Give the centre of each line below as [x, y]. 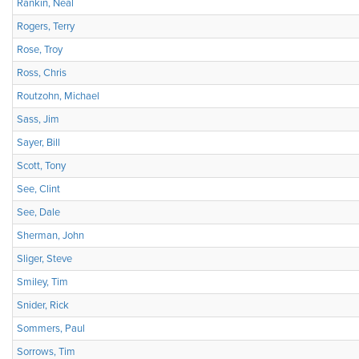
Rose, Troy [40, 50]
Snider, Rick [43, 305]
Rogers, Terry [46, 26]
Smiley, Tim [42, 282]
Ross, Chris [42, 73]
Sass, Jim [38, 119]
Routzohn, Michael [58, 96]
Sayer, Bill [38, 143]
